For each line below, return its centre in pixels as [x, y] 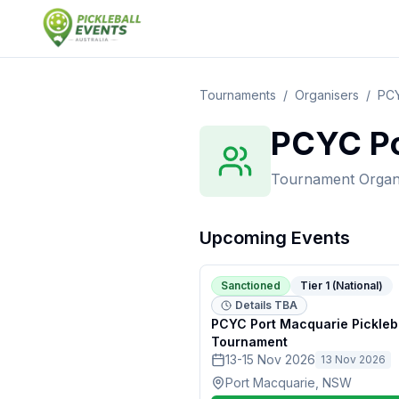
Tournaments [238, 95]
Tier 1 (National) [342, 285]
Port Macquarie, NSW [289, 383]
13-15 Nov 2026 [270, 359]
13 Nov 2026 [353, 359]
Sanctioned [251, 285]
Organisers [327, 95]
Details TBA [266, 305]
